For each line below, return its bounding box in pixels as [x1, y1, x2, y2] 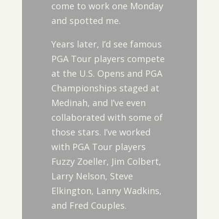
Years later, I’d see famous [51, 38, 162, 50]
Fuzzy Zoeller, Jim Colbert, [51, 155, 161, 167]
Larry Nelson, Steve [51, 170, 133, 182]
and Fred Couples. [51, 199, 127, 211]
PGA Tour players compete [51, 53, 165, 65]
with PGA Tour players [51, 141, 146, 153]
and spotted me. [51, 15, 121, 26]
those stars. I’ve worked [51, 126, 151, 138]
